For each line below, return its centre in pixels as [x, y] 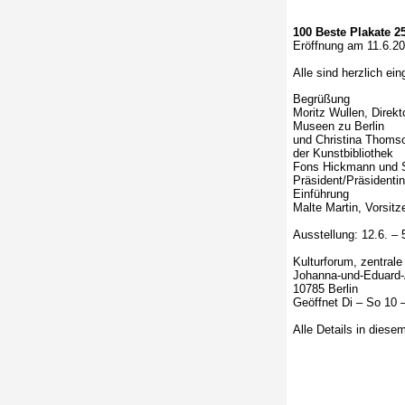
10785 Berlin [325, 289]
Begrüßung [321, 99]
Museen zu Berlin [339, 126]
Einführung [321, 194]
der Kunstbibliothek [343, 153]
